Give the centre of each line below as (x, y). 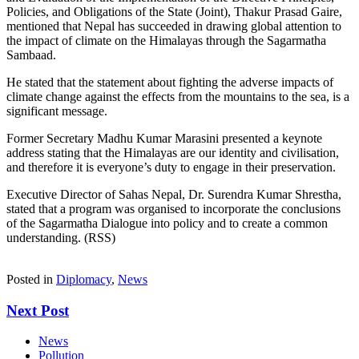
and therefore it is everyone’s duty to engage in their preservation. (171, 167)
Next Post (38, 310)
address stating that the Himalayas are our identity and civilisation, (173, 152)
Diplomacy (84, 279)
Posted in (31, 279)
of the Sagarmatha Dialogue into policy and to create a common (167, 223)
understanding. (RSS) (61, 237)
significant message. (57, 111)
